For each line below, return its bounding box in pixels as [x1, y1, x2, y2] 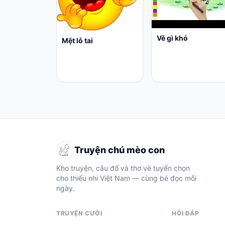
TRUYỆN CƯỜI [56, 209, 102, 217]
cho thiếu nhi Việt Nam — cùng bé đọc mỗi [56, 173, 196, 182]
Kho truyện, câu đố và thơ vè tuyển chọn [56, 163, 190, 172]
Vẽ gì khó [156, 33, 188, 42]
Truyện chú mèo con [74, 144, 165, 155]
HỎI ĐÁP [172, 209, 199, 217]
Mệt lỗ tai [62, 36, 93, 45]
